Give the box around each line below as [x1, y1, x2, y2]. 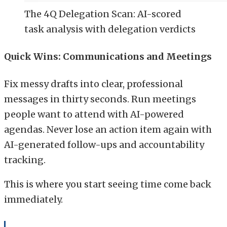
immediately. [4, 194, 63, 206]
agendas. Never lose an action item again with [4, 124, 212, 136]
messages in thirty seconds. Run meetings [4, 93, 196, 105]
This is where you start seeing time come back [4, 178, 211, 191]
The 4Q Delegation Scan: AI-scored [24, 8, 181, 20]
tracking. [4, 154, 46, 166]
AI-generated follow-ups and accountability [4, 139, 204, 151]
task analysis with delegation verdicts [24, 23, 196, 35]
